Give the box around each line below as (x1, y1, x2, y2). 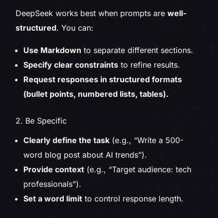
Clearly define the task (23, 135, 110, 145)
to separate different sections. (81, 45, 194, 55)
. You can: (56, 23, 94, 33)
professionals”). (23, 179, 82, 189)
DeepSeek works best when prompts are (16, 8, 168, 18)
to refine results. (118, 60, 181, 70)
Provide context (23, 164, 85, 175)
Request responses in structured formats (23, 74, 182, 85)
